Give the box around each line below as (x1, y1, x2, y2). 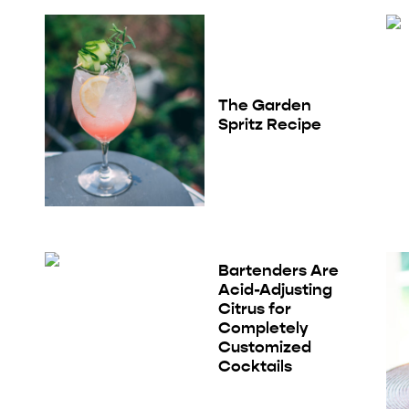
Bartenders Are (217, 260, 339, 281)
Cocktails (217, 356, 292, 377)
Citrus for (217, 299, 291, 320)
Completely (217, 318, 309, 339)
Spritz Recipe (217, 113, 321, 134)
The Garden (217, 94, 311, 115)
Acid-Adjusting (217, 279, 332, 300)
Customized (217, 337, 311, 358)
